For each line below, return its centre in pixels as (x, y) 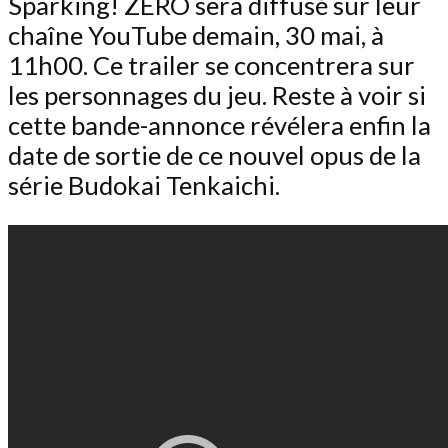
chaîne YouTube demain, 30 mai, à (196, 34)
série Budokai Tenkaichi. (144, 184)
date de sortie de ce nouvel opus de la (214, 154)
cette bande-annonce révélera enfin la (219, 124)
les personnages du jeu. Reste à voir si (217, 94)
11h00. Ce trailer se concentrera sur (211, 64)
